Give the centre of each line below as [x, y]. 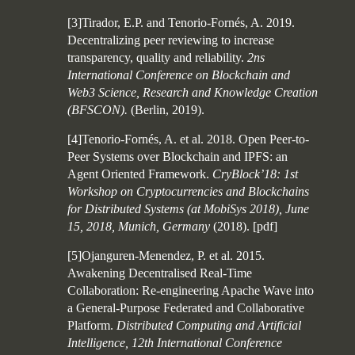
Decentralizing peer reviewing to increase [171, 40]
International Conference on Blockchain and [179, 75]
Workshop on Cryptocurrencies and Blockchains [188, 191]
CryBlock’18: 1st [255, 174]
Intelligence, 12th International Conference [175, 343]
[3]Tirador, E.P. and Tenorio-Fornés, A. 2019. [181, 23]
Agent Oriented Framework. [140, 174]
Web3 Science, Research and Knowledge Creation [193, 92]
